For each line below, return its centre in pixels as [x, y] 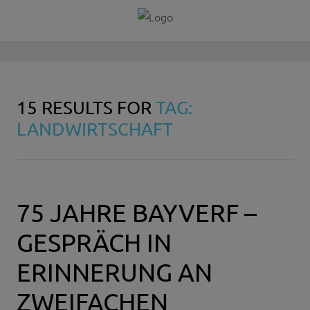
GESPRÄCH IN [94, 242]
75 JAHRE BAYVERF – [137, 212]
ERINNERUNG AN [115, 272]
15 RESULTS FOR [86, 108]
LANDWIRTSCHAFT [95, 129]
